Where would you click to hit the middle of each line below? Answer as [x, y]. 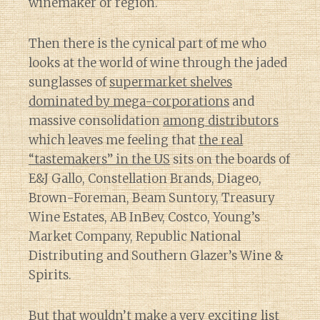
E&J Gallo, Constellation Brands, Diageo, [145, 179]
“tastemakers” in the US [99, 159]
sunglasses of [69, 82]
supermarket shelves [171, 82]
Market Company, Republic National [135, 236]
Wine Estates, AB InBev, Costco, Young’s [144, 217]
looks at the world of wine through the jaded [158, 63]
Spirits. [50, 275]
